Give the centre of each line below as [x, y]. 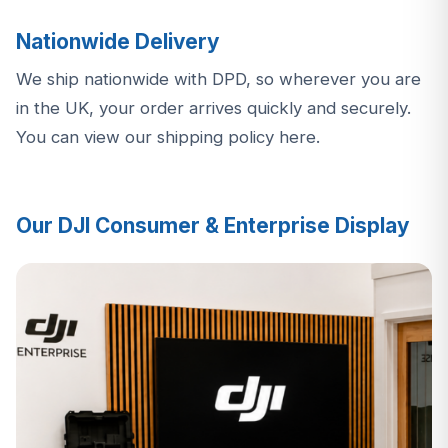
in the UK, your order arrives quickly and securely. [213, 107]
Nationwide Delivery [118, 41]
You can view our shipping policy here [166, 136]
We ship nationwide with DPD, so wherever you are [218, 78]
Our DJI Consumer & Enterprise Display [213, 225]
